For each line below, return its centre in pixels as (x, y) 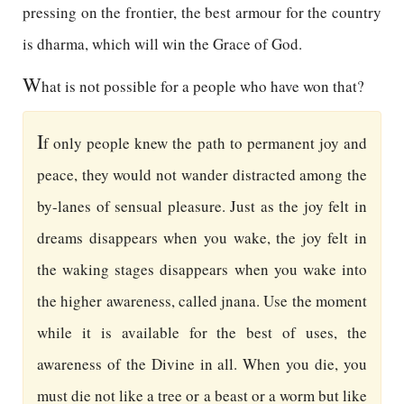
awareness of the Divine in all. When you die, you (202, 364)
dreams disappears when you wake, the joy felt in (202, 238)
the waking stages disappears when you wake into (202, 269)
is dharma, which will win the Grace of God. (162, 44)
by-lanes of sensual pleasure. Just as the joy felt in (202, 206)
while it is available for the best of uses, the (202, 332)
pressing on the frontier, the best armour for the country (202, 12)
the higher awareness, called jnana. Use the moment (202, 301)
